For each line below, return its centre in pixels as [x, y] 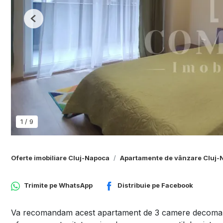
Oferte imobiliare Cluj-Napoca [60, 158]
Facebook [177, 185]
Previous [46, 22]
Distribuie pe [139, 185]
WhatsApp [76, 185]
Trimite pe [41, 185]
